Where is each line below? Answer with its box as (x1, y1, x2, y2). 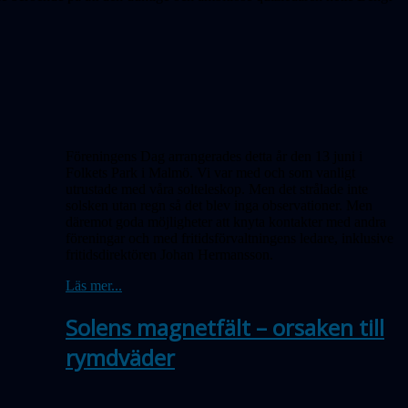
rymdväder (66, 342, 175, 373)
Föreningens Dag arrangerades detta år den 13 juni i (66, 148, 362, 165)
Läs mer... (66, 278, 122, 294)
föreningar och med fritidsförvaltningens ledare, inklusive (66, 230, 393, 247)
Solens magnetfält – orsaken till (66, 312, 384, 343)
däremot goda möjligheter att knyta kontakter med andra (66, 214, 386, 230)
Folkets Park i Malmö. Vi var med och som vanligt (66, 165, 355, 181)
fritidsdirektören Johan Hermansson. (66, 247, 277, 263)
